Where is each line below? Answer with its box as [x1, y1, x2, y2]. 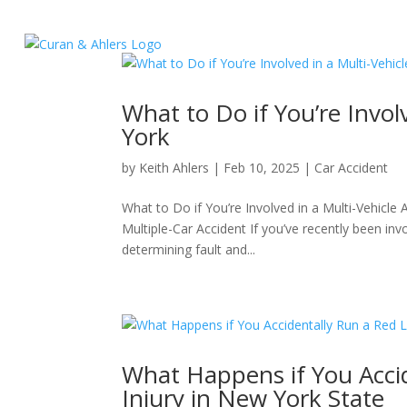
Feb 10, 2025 [223, 159, 301, 176]
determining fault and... [122, 241, 256, 258]
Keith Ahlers [139, 159, 210, 176]
